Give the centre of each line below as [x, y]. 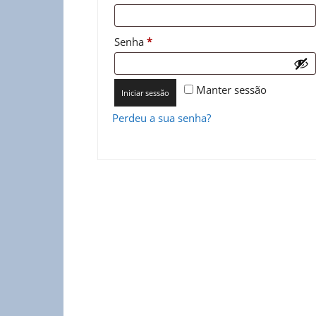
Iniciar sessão [145, 93]
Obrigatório [180, 41]
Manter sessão [231, 90]
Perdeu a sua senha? [162, 118]
